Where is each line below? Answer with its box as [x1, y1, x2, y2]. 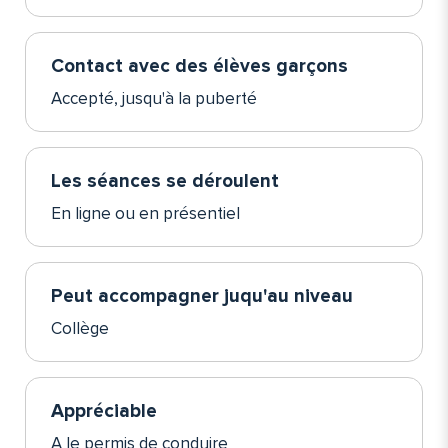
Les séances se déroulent [51, 169, 279, 193]
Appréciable [51, 399, 157, 423]
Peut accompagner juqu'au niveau [51, 284, 353, 308]
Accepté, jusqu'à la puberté [51, 87, 257, 109]
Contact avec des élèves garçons [51, 54, 348, 78]
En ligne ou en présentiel [51, 202, 240, 224]
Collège [51, 317, 109, 339]
